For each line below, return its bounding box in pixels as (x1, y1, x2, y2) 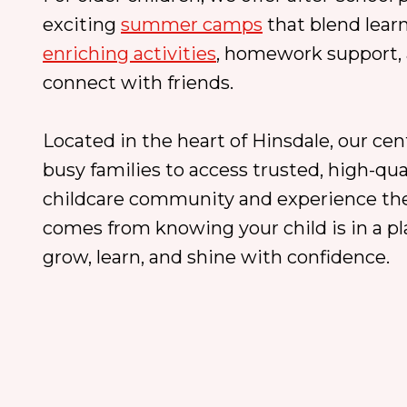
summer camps (121, 14, 263, 35)
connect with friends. (43, 72, 233, 94)
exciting (43, 14, 121, 35)
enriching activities (43, 43, 216, 65)
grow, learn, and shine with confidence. (43, 246, 390, 268)
